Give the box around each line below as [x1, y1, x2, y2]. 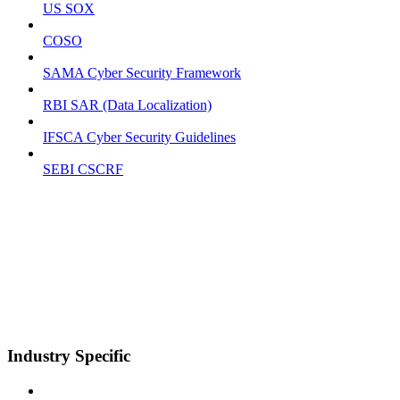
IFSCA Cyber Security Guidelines [43, 129, 236, 146]
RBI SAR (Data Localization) [43, 97, 212, 113]
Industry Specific [7, 346, 130, 366]
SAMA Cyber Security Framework [43, 65, 241, 81]
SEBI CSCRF [43, 162, 123, 178]
